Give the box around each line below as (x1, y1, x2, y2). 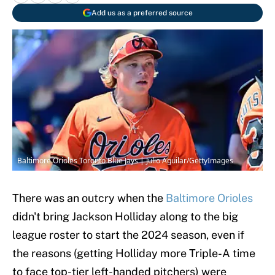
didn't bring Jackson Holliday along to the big (12, 210, 238, 223)
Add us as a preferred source (91, 9, 193, 17)
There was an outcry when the (12, 192, 166, 205)
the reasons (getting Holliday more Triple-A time (12, 247, 255, 260)
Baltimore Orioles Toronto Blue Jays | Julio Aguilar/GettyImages (17, 155, 233, 166)
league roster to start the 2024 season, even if (12, 228, 244, 242)
